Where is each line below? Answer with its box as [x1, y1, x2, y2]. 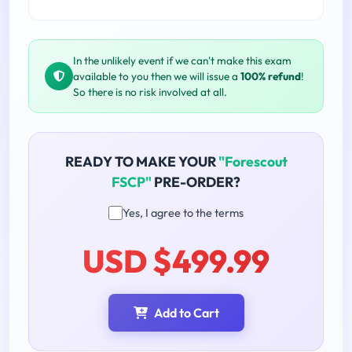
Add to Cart [153, 304, 219, 321]
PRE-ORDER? [152, 172, 240, 191]
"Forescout [218, 152, 288, 170]
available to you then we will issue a [73, 68, 240, 83]
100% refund [240, 68, 301, 83]
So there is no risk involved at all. [73, 84, 227, 99]
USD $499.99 [82, 240, 269, 280]
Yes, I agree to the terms [123, 205, 244, 220]
